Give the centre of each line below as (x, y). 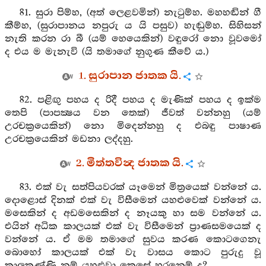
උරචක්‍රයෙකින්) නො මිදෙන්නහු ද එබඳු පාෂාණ (133, 126)
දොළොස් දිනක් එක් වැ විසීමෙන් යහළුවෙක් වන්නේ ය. (133, 200)
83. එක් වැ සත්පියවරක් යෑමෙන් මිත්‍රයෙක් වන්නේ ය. (140, 187)
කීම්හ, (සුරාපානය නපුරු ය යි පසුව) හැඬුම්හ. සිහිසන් (133, 26)
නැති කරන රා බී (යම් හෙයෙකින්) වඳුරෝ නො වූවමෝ (133, 39)
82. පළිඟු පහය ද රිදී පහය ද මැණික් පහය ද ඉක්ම (140, 100)
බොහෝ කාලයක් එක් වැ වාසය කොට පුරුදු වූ (133, 253)
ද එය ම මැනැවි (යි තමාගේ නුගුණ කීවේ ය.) (107, 52)
